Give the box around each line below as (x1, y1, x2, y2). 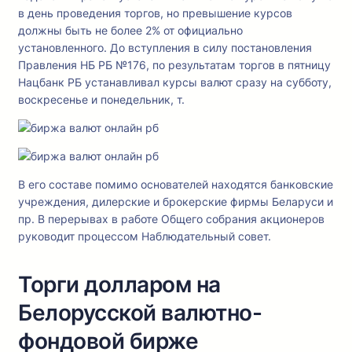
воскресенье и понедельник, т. (18, 93, 185, 107)
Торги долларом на (18, 271, 221, 299)
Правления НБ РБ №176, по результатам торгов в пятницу (18, 58, 331, 72)
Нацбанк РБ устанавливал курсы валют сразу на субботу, (18, 75, 332, 90)
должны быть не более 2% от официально (18, 24, 243, 38)
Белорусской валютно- (18, 299, 262, 327)
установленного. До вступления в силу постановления (18, 41, 312, 55)
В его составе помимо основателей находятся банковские (18, 178, 333, 192)
